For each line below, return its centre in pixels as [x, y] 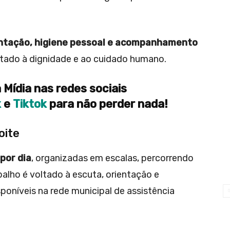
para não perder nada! [109, 104]
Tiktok [31, 104]
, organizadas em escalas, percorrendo [112, 158]
